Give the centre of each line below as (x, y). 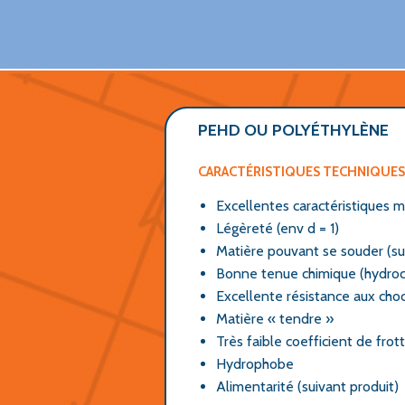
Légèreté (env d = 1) (278, 228)
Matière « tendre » (275, 319)
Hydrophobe (255, 364)
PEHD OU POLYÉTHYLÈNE (293, 130)
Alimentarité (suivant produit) (307, 386)
